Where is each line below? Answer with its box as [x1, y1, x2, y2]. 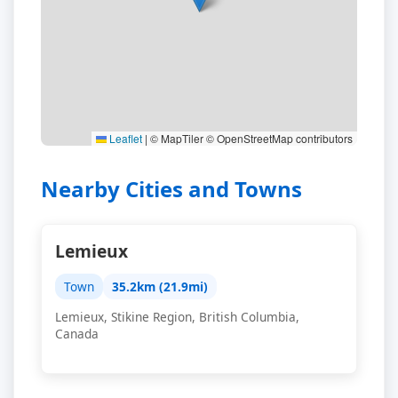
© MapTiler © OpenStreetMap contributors [147, 131, 353, 146]
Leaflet [107, 131, 142, 146]
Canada [55, 325, 99, 342]
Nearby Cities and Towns [41, 174, 302, 203]
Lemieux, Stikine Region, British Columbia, [55, 308, 299, 325]
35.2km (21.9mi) [112, 278, 208, 295]
